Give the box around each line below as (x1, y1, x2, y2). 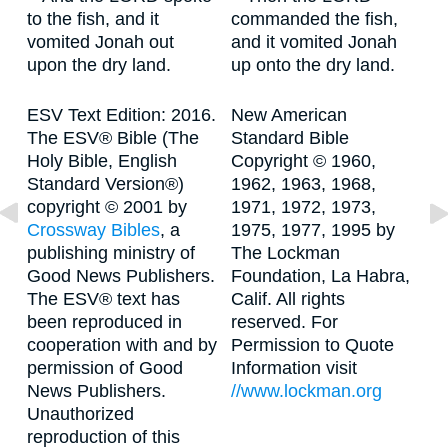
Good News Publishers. (27, 266, 215, 286)
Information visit (231, 358, 357, 378)
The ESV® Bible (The (27, 128, 199, 148)
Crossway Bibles (27, 220, 160, 240)
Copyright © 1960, (231, 151, 376, 171)
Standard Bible (231, 128, 349, 148)
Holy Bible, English (27, 151, 177, 171)
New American (231, 105, 347, 125)
